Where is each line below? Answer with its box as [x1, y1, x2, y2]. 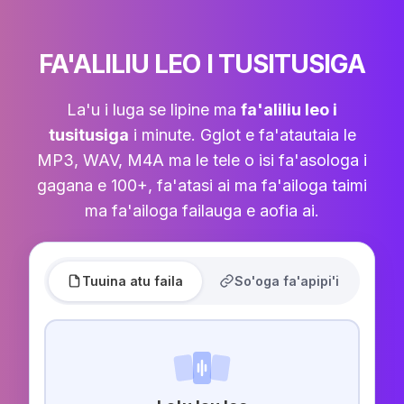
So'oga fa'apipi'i [234, 272, 339, 289]
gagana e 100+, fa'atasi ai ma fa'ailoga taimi [37, 176, 367, 196]
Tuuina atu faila [82, 272, 184, 289]
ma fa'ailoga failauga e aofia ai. [85, 201, 319, 221]
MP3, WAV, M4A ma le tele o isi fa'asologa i [37, 151, 367, 170]
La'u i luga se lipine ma [67, 100, 241, 120]
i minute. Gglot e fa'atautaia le [128, 125, 356, 145]
